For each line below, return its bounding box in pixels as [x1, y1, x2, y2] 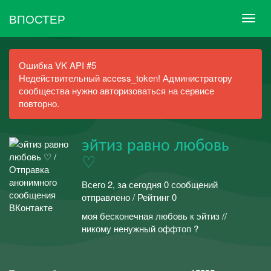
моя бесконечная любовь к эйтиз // [82, 209, 227, 222]
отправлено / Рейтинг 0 [82, 190, 177, 203]
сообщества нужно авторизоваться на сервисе [19, 84, 214, 97]
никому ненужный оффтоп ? [82, 222, 198, 235]
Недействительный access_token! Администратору [19, 71, 232, 84]
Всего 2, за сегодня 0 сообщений [82, 177, 218, 191]
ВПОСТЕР [9, 10, 65, 27]
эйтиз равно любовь [82, 138, 229, 154]
